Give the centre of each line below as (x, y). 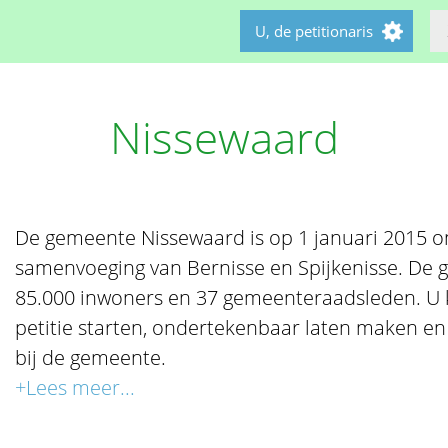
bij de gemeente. (91, 357)
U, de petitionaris (314, 31)
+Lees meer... (75, 387)
